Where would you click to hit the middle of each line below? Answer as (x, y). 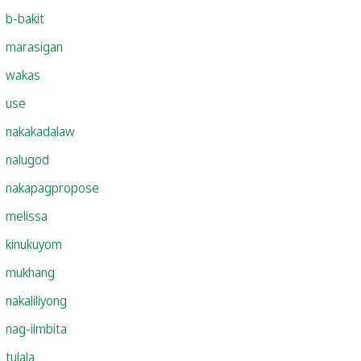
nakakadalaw (40, 131)
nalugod (27, 159)
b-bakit (25, 18)
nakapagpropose (52, 187)
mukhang (30, 272)
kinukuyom (34, 244)
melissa (27, 216)
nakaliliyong (36, 300)
